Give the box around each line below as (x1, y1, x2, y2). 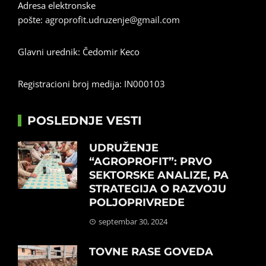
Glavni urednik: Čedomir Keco (18, 45, 140, 58)
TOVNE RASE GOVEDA (89, 245, 213, 258)
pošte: (18, 13, 45, 26)
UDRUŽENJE (89, 141, 159, 154)
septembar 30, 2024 (99, 216, 167, 227)
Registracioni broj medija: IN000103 (18, 77, 165, 90)
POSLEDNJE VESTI (27, 113, 142, 128)
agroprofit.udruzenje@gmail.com (45, 13, 180, 26)
